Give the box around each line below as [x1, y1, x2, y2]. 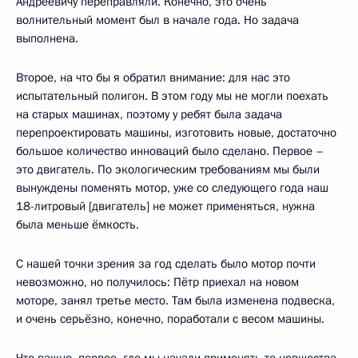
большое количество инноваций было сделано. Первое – [16, 143, 324, 160]
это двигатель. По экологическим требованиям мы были [16, 161, 320, 178]
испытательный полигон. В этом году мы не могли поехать [16, 88, 328, 105]
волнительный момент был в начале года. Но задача [16, 12, 299, 29]
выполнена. [16, 30, 78, 47]
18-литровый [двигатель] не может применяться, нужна [16, 198, 315, 215]
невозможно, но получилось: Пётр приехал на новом [16, 274, 299, 291]
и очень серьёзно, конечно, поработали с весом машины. [16, 311, 324, 328]
